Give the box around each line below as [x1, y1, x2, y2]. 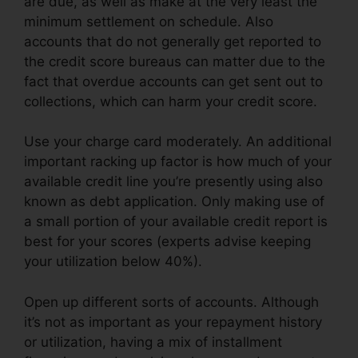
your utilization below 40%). [24, 253, 202, 270]
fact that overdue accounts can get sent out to [24, 73, 323, 89]
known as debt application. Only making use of [24, 193, 324, 210]
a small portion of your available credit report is [24, 213, 328, 230]
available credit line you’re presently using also [24, 173, 323, 190]
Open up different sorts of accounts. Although [24, 293, 319, 310]
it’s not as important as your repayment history [24, 313, 322, 330]
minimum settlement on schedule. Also [24, 13, 273, 30]
